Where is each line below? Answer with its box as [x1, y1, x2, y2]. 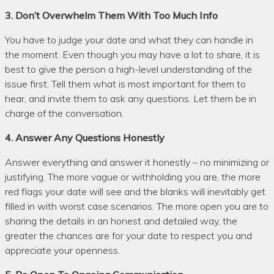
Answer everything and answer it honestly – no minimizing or [5, 155, 269, 168]
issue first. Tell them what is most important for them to [5, 77, 246, 90]
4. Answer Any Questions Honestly [5, 131, 165, 144]
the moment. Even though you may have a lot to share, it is [5, 48, 260, 61]
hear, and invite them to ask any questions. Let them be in [5, 92, 256, 105]
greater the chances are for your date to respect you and [5, 229, 252, 242]
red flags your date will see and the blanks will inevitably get [5, 185, 265, 198]
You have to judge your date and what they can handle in [5, 33, 253, 46]
